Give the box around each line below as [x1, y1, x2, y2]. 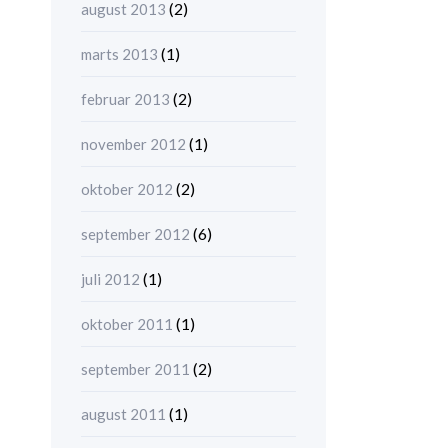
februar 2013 [81, 89, 170, 108]
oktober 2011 [81, 314, 173, 333]
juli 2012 [81, 269, 140, 288]
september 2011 [81, 359, 190, 378]
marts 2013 [81, 44, 158, 63]
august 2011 [81, 404, 166, 423]
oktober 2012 [81, 179, 173, 198]
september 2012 [81, 224, 190, 243]
